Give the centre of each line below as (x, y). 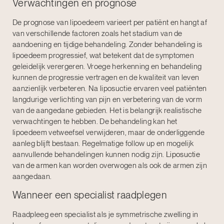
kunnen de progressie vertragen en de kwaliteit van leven (106, 78)
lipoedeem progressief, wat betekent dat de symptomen (103, 56)
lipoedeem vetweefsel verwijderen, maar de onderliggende (109, 133)
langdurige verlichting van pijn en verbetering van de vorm (107, 100)
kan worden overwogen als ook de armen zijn (132, 166)
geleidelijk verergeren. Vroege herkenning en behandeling (107, 67)
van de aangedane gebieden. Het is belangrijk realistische (107, 111)
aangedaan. (32, 177)
